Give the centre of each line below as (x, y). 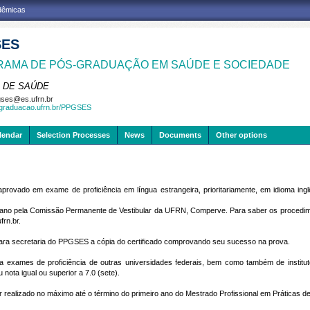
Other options (241, 135)
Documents (180, 135)
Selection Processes (73, 135)
